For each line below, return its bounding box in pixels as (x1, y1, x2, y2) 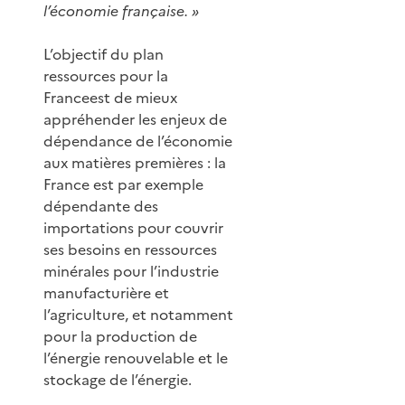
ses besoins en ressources (43, 238, 217, 260)
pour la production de (43, 325, 197, 347)
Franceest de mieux (43, 86, 177, 108)
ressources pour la (43, 64, 168, 87)
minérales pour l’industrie (43, 259, 219, 282)
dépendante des (43, 194, 158, 217)
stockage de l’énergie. (43, 368, 192, 391)
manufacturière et (43, 281, 169, 304)
